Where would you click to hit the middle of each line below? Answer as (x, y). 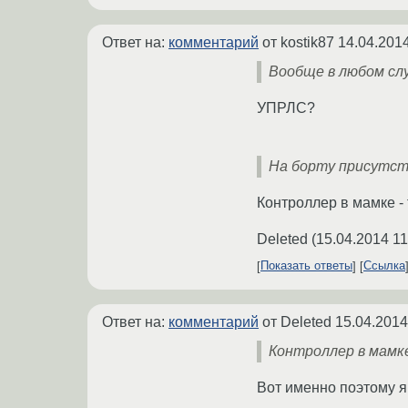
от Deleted (297, 321)
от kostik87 (298, 42)
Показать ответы (306, 266)
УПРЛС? (286, 107)
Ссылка (384, 266)
